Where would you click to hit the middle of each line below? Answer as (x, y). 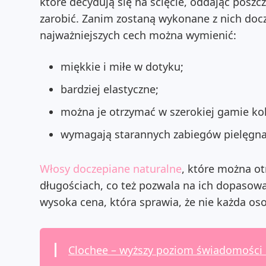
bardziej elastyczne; (110, 89)
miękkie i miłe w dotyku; (122, 66)
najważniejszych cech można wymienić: (140, 35)
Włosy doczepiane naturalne (111, 169)
